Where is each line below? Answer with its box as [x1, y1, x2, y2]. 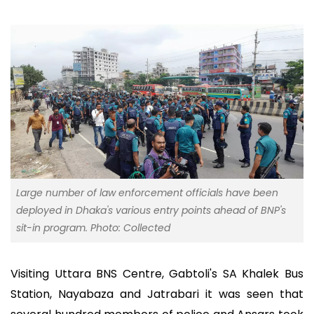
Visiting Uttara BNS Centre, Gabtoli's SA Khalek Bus [11, 265, 303, 282]
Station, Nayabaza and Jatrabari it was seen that [11, 285, 303, 302]
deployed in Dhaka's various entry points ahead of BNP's [16, 203, 286, 217]
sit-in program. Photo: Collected [16, 220, 170, 235]
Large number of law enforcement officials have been [16, 185, 278, 200]
